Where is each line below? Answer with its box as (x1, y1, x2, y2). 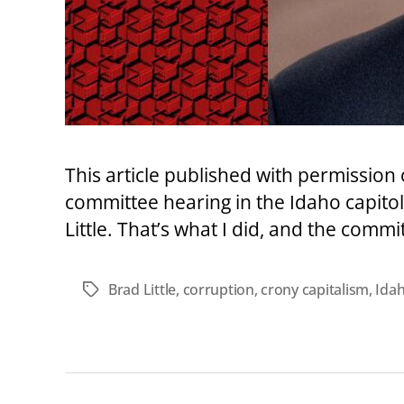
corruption (182, 280, 254, 299)
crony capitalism (261, 280, 369, 299)
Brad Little (108, 280, 177, 299)
